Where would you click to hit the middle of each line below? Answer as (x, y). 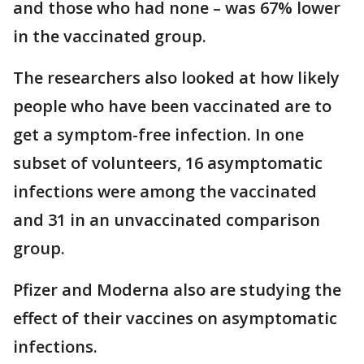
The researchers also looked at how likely (176, 77)
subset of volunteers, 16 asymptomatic (168, 162)
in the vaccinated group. (110, 36)
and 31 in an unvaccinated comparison (167, 219)
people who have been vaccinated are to (172, 106)
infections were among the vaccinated (165, 191)
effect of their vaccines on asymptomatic (175, 318)
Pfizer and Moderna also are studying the (177, 289)
